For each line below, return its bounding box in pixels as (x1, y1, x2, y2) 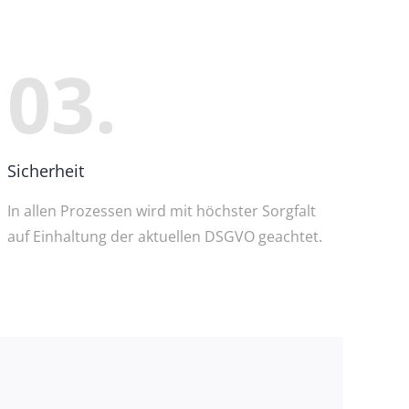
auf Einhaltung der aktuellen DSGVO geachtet (7, 226, 319, 247)
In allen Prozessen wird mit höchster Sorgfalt (7, 201, 316, 222)
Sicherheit (7, 159, 84, 182)
